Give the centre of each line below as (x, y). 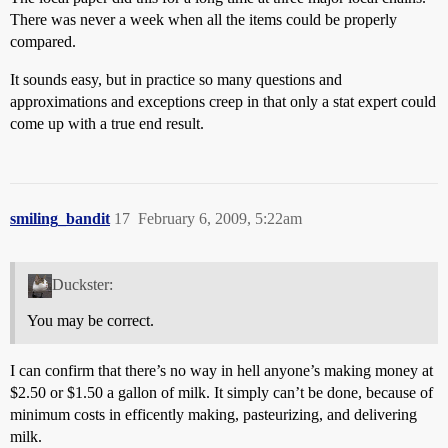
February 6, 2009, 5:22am (220, 218)
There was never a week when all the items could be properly (203, 19)
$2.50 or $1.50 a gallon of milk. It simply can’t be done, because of (221, 393)
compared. (43, 41)
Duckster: (82, 285)
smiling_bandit (60, 218)
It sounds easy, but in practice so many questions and (176, 79)
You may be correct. (90, 321)
